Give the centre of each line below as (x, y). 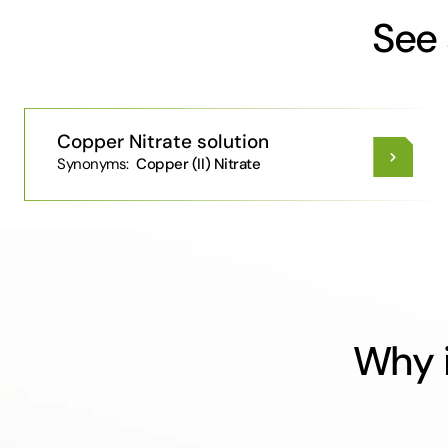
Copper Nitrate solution (163, 141)
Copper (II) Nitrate (196, 164)
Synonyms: (95, 164)
